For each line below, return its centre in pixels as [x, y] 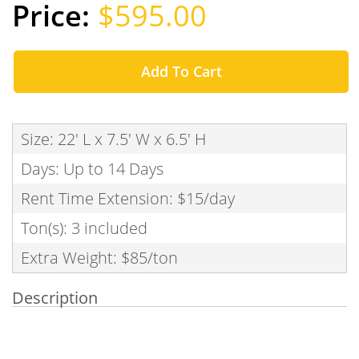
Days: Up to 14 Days [92, 169]
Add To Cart [181, 71]
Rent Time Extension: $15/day [128, 198]
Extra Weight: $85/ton [99, 258]
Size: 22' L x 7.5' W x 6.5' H [113, 139]
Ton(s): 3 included [84, 228]
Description [55, 298]
